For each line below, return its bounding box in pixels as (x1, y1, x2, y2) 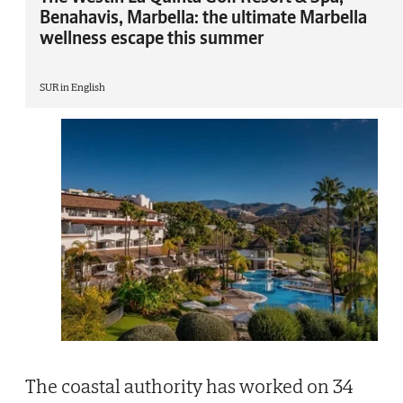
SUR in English (40, 80, 105, 94)
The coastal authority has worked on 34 (25, 372, 354, 399)
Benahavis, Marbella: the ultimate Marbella (40, 5, 367, 29)
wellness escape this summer (40, 26, 264, 49)
